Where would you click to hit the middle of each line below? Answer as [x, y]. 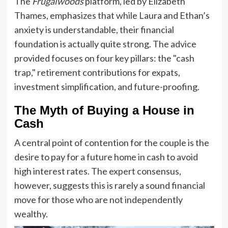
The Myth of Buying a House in [104, 110]
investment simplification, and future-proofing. [107, 87]
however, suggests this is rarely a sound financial [109, 185]
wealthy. [31, 214]
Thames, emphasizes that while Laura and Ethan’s [112, 15]
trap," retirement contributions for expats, [97, 72]
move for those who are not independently [98, 199]
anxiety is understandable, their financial [94, 30]
